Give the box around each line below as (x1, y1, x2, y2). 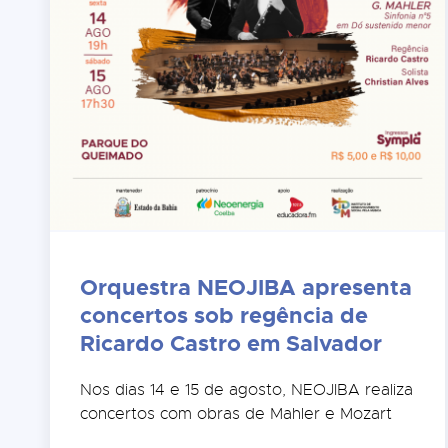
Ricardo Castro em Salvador (80, 329, 383, 359)
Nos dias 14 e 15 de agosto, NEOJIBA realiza (80, 380, 414, 401)
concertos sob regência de (80, 301, 369, 331)
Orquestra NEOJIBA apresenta (80, 273, 413, 303)
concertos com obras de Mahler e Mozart (80, 404, 393, 425)
